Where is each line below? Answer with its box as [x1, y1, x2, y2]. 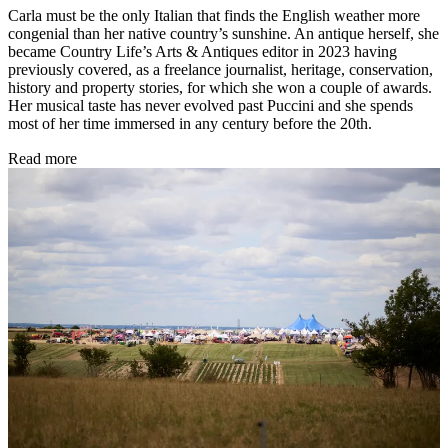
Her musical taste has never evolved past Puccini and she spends [8, 97, 413, 115]
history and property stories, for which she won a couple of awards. [8, 79, 432, 97]
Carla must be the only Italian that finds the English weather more [8, 7, 420, 25]
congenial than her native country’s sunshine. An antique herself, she [8, 25, 439, 43]
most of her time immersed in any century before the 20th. [8, 115, 372, 133]
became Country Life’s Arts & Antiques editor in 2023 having [8, 43, 397, 61]
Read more [8, 150, 77, 168]
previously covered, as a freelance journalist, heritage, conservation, [8, 61, 433, 79]
